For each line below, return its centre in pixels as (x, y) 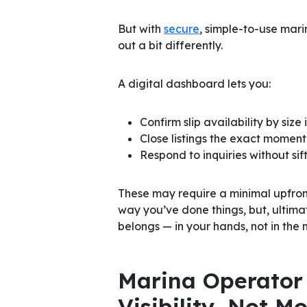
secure (182, 28)
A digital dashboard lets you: (194, 83)
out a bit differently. (172, 45)
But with (141, 28)
